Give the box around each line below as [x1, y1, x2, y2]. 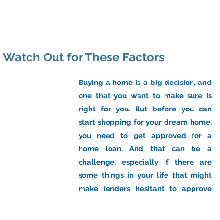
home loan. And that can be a [79, 144, 212, 153]
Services [141, 23, 177, 33]
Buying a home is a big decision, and [79, 78, 212, 87]
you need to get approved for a [79, 131, 212, 140]
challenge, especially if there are [79, 158, 212, 166]
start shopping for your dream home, [79, 118, 212, 127]
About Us [34, 23, 71, 33]
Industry [89, 23, 123, 33]
